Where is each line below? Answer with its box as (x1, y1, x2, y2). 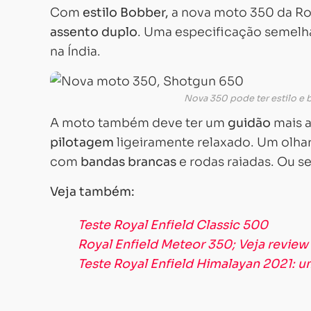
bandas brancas (81, 154, 176, 169)
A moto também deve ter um (50, 115, 228, 131)
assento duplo (50, 24, 137, 40)
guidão (228, 115, 271, 131)
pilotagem (50, 135, 114, 150)
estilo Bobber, (83, 5, 169, 20)
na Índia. (50, 44, 101, 59)
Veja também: (50, 184, 135, 199)
